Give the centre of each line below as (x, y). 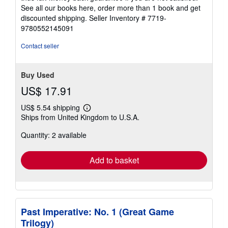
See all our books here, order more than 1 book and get (111, 8)
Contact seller (40, 46)
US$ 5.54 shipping (51, 108)
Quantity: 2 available (54, 135)
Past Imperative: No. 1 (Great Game (97, 212)
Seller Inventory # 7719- (128, 18)
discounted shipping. (55, 18)
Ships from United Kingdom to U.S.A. (80, 117)
